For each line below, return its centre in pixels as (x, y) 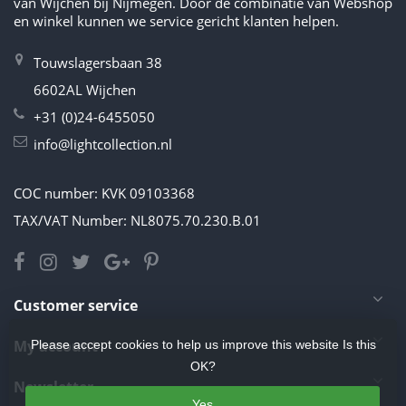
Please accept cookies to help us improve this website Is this (203, 344)
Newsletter (53, 387)
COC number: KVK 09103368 (104, 193)
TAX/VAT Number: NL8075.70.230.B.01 (137, 221)
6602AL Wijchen (85, 90)
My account (56, 347)
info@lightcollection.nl (103, 145)
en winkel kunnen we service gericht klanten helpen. (176, 21)
